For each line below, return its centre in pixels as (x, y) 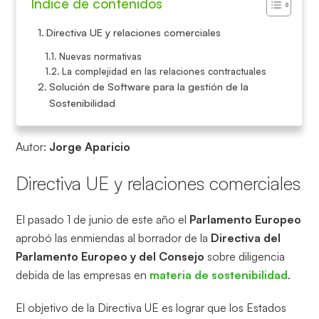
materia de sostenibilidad (219, 275)
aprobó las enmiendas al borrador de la (114, 238)
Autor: (33, 147)
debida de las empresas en (83, 275)
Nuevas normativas (100, 57)
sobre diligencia (245, 257)
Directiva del (246, 238)
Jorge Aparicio (91, 147)
